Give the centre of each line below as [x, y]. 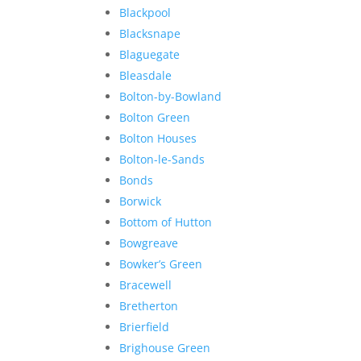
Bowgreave [149, 243]
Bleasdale [146, 75]
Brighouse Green [165, 347]
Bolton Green [155, 117]
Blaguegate [150, 54]
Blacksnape [150, 33]
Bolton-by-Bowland [171, 96]
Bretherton [149, 305]
